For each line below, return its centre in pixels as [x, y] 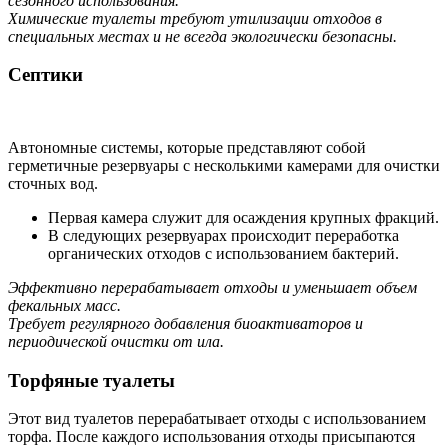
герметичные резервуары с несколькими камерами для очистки [224, 165]
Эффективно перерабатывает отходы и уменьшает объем [212, 287]
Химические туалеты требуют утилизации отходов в [195, 18]
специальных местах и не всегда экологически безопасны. [202, 36]
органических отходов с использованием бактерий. [223, 253]
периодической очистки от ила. [116, 341]
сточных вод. [53, 183]
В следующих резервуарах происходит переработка [223, 235]
